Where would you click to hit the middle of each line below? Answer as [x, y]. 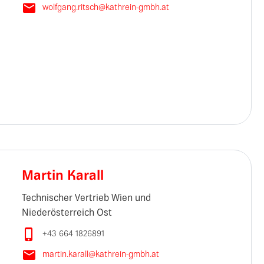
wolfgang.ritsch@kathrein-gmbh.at [105, 8]
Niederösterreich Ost [67, 213]
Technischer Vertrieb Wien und [86, 199]
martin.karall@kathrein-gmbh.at [100, 255]
